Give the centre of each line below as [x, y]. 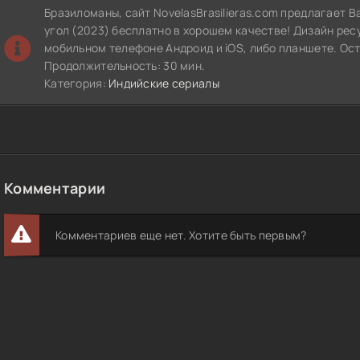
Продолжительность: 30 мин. [125, 65]
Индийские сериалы [164, 83]
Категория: [77, 83]
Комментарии [55, 188]
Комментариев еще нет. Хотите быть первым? [181, 235]
